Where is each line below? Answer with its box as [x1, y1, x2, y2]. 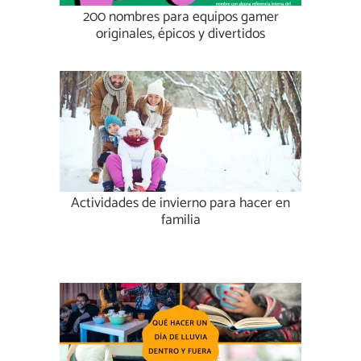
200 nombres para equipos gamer [82, 6, 279, 30]
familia [160, 209, 201, 233]
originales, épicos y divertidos [96, 23, 265, 47]
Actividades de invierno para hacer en [71, 192, 290, 216]
